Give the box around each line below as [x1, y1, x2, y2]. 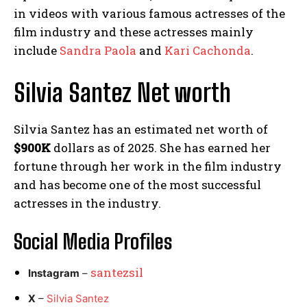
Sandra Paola [60, 42, 136, 58]
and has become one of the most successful [14, 176, 261, 193]
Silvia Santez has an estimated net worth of [14, 121, 268, 137]
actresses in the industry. [14, 195, 161, 211]
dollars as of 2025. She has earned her [53, 139, 271, 156]
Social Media [14, 228, 114, 254]
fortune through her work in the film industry [14, 158, 282, 174]
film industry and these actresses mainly [14, 23, 254, 40]
